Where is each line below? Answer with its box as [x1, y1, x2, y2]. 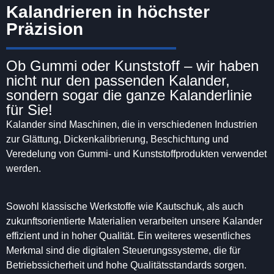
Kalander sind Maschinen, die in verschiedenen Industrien [6, 119, 257, 130]
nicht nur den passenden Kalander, [6, 72, 230, 89]
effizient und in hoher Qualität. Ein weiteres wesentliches [6, 231, 251, 242]
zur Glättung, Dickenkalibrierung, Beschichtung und [6, 133, 229, 144]
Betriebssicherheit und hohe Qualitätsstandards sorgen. [6, 260, 246, 271]
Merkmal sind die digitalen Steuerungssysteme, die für [6, 245, 240, 256]
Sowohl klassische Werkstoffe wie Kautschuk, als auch [6, 201, 243, 212]
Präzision [6, 19, 83, 39]
